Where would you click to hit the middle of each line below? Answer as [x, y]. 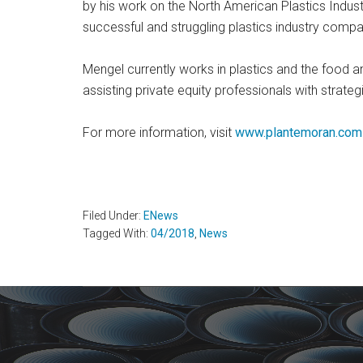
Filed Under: [113, 216]
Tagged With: [117, 233]
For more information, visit [159, 132]
